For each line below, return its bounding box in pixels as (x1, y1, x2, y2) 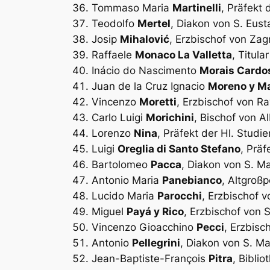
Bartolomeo (92, 158, 151, 171)
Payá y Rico (127, 205, 184, 218)
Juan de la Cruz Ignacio (92, 80, 208, 92)
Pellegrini (132, 236, 180, 249)
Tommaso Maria (92, 1, 172, 14)
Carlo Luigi (92, 111, 146, 124)
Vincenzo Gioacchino (92, 221, 196, 233)
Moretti (139, 95, 177, 108)
